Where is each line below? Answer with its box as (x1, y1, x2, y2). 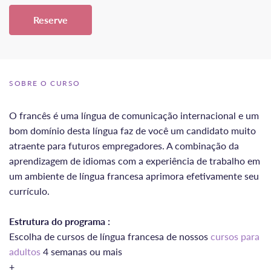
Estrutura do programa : (9, 214, 113, 228)
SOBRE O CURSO (9, 77, 80, 88)
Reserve (33, 12, 68, 27)
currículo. (9, 183, 50, 198)
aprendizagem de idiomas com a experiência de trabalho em (9, 153, 260, 168)
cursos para (211, 229, 260, 243)
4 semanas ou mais (41, 244, 122, 258)
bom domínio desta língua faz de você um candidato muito (9, 123, 256, 137)
